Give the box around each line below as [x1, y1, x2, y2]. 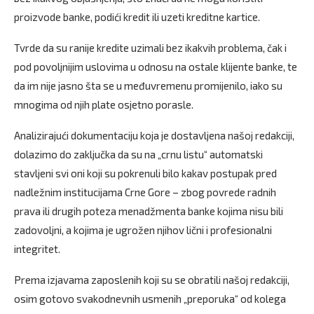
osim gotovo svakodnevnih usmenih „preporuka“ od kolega [14, 292, 286, 306]
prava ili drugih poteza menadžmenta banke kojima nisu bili [14, 205, 283, 218]
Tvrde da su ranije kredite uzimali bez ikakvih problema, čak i [14, 41, 287, 55]
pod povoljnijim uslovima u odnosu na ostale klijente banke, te [14, 60, 297, 74]
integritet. [14, 243, 60, 256]
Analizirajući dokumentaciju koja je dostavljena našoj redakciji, [14, 129, 294, 142]
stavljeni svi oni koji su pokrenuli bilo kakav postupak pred [14, 167, 277, 180]
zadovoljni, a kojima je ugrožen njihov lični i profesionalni [14, 224, 272, 237]
